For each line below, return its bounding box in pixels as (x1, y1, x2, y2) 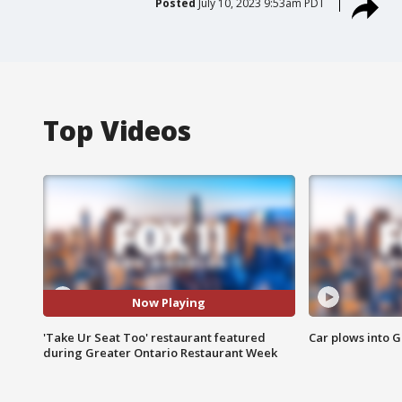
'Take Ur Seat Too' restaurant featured (43, 328, 266, 345)
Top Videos (43, 111, 191, 149)
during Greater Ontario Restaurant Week (43, 344, 277, 361)
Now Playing (132, 294, 206, 311)
